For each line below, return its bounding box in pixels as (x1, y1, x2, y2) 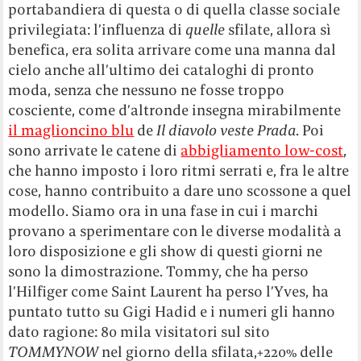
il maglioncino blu (8, 121, 135, 140)
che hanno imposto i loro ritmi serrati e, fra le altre (8, 161, 350, 180)
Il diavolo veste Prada (156, 121, 297, 140)
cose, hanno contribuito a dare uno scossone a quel (8, 181, 352, 201)
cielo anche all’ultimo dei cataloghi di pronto (8, 60, 315, 80)
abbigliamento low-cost (180, 141, 344, 160)
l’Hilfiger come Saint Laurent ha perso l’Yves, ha (8, 282, 330, 301)
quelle (185, 20, 226, 39)
